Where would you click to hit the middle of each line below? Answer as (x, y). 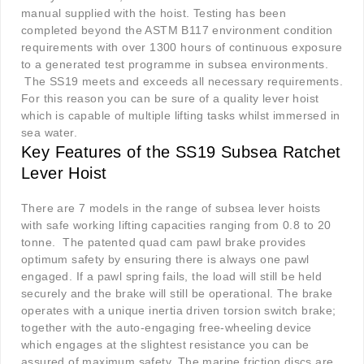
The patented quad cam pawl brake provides (184, 243)
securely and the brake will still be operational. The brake (177, 294)
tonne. (39, 243)
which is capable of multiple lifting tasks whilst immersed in (181, 116)
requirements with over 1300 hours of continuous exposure (182, 48)
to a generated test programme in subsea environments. (175, 65)
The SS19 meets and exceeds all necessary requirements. (184, 82)
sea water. (50, 133)
